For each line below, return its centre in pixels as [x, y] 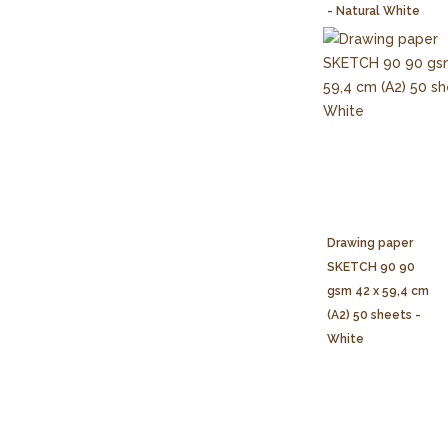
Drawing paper [370, 243]
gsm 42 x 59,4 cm [378, 291]
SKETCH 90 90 [371, 267]
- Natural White [374, 10]
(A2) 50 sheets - [374, 315]
